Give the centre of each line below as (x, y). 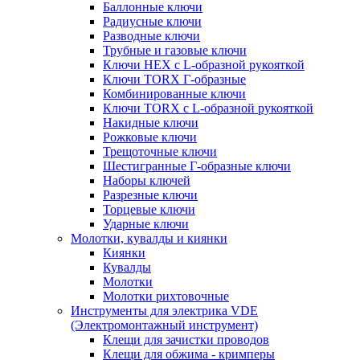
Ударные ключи (146, 224)
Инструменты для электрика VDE (164, 311)
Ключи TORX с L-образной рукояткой (208, 108)
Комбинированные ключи (174, 94)
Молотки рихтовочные (166, 296)
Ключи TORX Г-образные (174, 79)
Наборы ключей (147, 180)
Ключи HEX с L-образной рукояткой (204, 65)
